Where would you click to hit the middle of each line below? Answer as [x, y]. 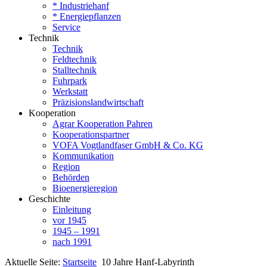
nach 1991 [72, 242]
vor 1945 [69, 220]
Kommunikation [83, 156]
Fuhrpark [70, 81]
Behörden [71, 177]
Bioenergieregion [85, 188]
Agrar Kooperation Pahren [103, 124]
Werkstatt [70, 91]
